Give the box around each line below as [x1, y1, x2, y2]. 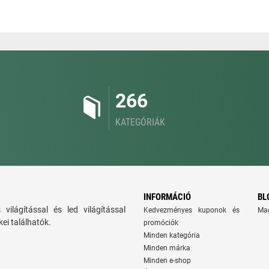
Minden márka [144, 244, 190, 252]
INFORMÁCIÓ [144, 192, 191, 202]
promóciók [144, 219, 178, 227]
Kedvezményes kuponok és [144, 206, 240, 214]
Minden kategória [144, 231, 200, 240]
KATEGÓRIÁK [115, 116, 165, 128]
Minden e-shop [144, 256, 191, 265]
